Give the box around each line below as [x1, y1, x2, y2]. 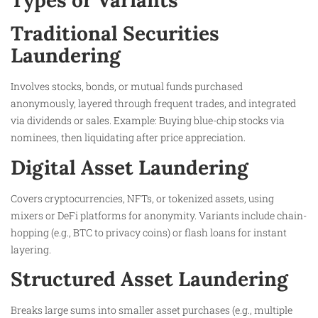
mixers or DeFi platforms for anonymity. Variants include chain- [11, 208, 307, 222]
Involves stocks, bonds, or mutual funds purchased [11, 79, 243, 94]
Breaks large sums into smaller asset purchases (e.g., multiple [11, 302, 292, 317]
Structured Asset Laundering [11, 265, 288, 292]
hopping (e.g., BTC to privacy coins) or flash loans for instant [11, 225, 287, 239]
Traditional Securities [11, 21, 219, 47]
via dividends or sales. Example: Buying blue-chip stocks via [11, 114, 285, 128]
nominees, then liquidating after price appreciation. [11, 131, 246, 145]
